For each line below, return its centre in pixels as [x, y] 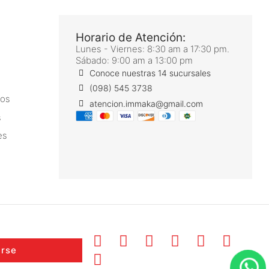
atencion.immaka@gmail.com [146, 104]
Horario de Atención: [131, 38]
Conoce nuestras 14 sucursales [150, 73]
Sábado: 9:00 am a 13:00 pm [134, 61]
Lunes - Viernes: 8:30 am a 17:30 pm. [153, 49]
